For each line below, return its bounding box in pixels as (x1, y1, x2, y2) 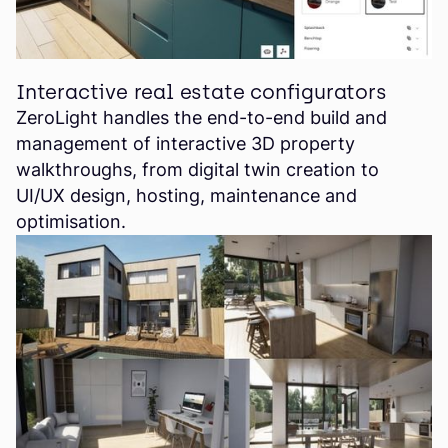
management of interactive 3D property (16, 133, 355, 155)
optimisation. (16, 211, 126, 233)
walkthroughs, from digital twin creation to (16, 159, 379, 181)
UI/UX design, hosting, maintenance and (16, 185, 357, 207)
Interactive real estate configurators (16, 80, 387, 105)
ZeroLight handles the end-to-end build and (16, 107, 387, 129)
